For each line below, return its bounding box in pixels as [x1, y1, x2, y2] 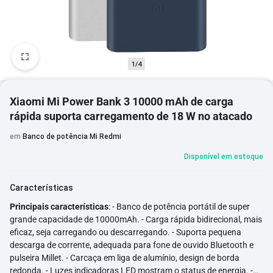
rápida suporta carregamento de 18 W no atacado [10, 110, 252, 122]
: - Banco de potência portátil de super [108, 202, 250, 211]
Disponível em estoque [184, 152, 263, 161]
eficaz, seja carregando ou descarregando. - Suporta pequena [10, 227, 241, 237]
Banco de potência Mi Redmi [23, 132, 121, 141]
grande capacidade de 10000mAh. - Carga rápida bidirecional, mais [10, 214, 262, 224]
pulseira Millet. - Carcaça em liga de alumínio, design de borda [10, 253, 239, 263]
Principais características [10, 202, 108, 211]
